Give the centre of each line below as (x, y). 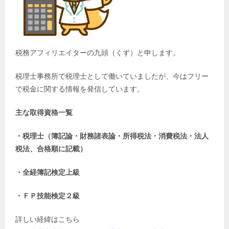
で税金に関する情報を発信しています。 (80, 89)
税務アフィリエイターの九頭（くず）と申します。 (98, 52)
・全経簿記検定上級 (48, 172)
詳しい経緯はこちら (48, 219)
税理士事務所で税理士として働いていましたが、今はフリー (112, 76)
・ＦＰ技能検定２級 (48, 196)
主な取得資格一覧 (44, 112)
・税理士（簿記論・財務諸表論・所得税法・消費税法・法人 (112, 136)
